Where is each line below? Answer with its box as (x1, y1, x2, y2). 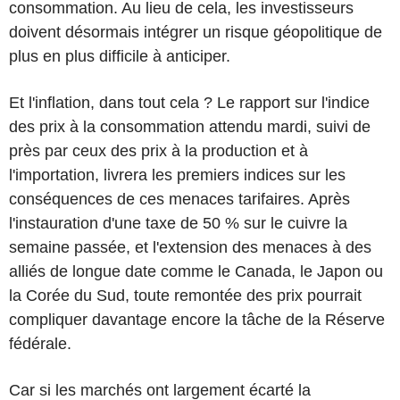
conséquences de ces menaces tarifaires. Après (9, 189, 350, 208)
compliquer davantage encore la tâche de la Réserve (9, 310, 385, 329)
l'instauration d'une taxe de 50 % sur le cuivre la (9, 213, 347, 232)
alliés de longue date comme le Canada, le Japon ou (9, 262, 383, 280)
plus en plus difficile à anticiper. (9, 46, 230, 65)
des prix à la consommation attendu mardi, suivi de (9, 117, 371, 136)
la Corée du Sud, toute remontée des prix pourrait (9, 286, 362, 304)
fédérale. (9, 334, 71, 353)
